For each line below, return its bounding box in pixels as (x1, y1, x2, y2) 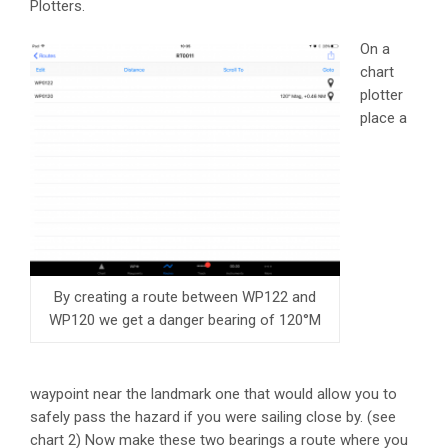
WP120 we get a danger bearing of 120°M (49, 310, 321, 329)
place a (360, 109, 407, 128)
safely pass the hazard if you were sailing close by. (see (30, 407, 396, 426)
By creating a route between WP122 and (54, 287, 316, 306)
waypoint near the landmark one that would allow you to (30, 384, 397, 403)
